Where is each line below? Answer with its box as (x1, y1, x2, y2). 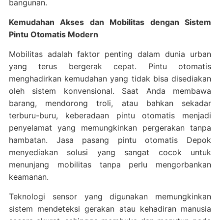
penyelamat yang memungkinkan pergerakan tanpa (8, 122, 212, 133)
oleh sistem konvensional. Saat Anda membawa (8, 85, 212, 96)
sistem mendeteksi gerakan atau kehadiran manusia (8, 203, 212, 214)
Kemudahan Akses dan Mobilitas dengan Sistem (8, 17, 212, 27)
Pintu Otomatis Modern (8, 29, 98, 39)
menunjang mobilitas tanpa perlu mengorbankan (8, 159, 212, 169)
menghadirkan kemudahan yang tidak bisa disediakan (8, 73, 212, 83)
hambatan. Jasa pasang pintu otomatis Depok (8, 135, 212, 145)
